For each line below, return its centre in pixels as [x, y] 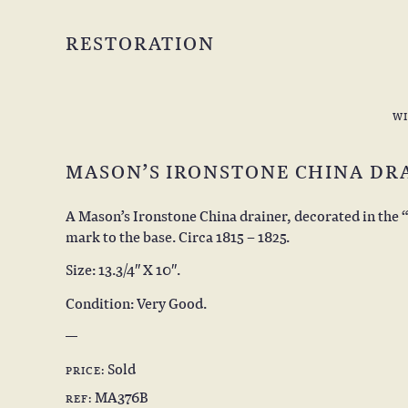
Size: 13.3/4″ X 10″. [123, 269]
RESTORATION [141, 43]
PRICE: [86, 369]
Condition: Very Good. [136, 302]
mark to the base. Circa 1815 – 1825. [178, 236]
